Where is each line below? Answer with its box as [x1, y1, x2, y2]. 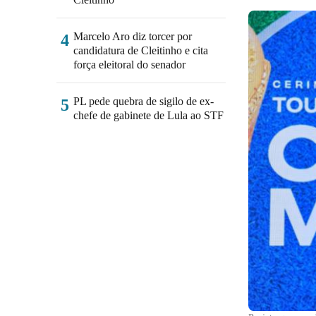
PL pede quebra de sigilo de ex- [73, 95, 214, 107]
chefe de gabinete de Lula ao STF [73, 109, 224, 121]
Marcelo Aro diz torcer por [73, 30, 192, 42]
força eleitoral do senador [73, 59, 186, 71]
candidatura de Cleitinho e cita [73, 44, 208, 56]
